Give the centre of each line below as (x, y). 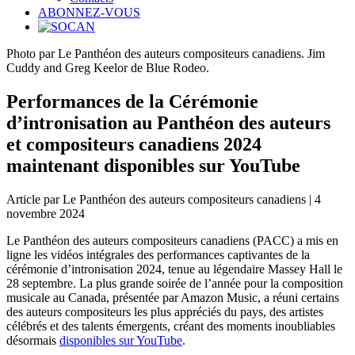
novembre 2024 (46, 213)
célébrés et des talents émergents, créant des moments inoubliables (171, 326)
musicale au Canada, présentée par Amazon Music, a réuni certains (173, 297)
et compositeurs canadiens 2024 (134, 144)
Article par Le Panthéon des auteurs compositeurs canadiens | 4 (164, 199)
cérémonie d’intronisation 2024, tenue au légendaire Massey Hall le (174, 269)
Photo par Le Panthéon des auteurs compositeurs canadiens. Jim (166, 53)
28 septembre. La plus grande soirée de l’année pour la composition (175, 283)
